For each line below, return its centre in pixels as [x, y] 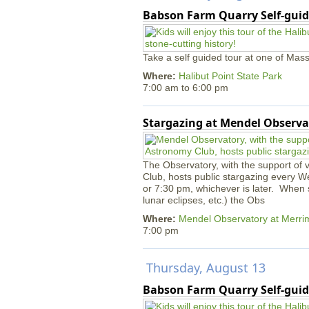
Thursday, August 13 [206, 268]
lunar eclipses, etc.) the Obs [204, 200]
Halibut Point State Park [230, 76]
